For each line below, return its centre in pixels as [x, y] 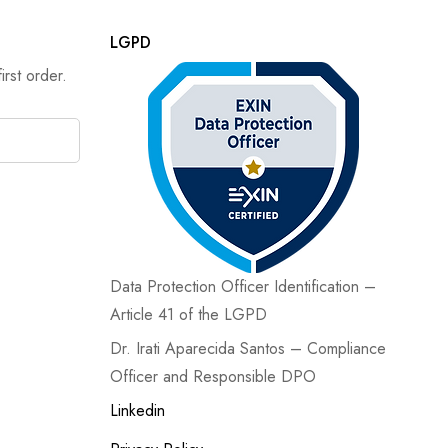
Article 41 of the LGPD [188, 314]
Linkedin [137, 410]
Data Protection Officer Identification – [242, 286]
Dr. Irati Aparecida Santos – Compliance [247, 348]
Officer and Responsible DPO [212, 376]
